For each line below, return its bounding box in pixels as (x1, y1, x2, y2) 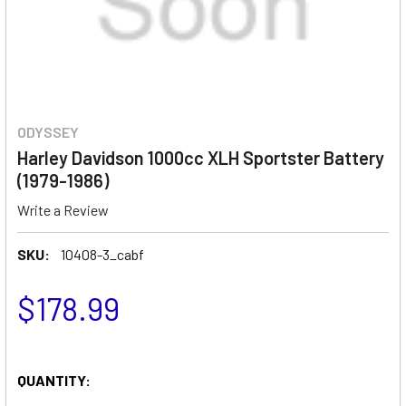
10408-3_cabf (61, 245, 144, 263)
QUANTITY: (17, 371, 91, 389)
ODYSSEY (17, 123, 79, 140)
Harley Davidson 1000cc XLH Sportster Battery (17, 147, 384, 169)
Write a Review (17, 200, 109, 218)
